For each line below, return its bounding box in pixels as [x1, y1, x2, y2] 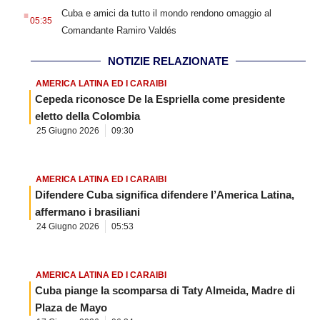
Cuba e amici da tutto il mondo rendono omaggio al [61, 8, 271, 19]
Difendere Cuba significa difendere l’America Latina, [35, 189, 294, 201]
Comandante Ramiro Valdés [61, 25, 176, 36]
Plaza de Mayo [35, 301, 107, 314]
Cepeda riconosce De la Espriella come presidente [35, 93, 285, 106]
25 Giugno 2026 [36, 126, 99, 136]
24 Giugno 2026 [36, 221, 99, 232]
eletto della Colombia [35, 110, 140, 123]
